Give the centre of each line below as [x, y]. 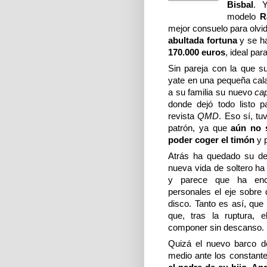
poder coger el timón [212, 140]
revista [183, 116]
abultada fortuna [204, 41]
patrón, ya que [200, 128]
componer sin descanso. [216, 228]
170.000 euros [197, 52]
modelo [243, 17]
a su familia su [197, 92]
